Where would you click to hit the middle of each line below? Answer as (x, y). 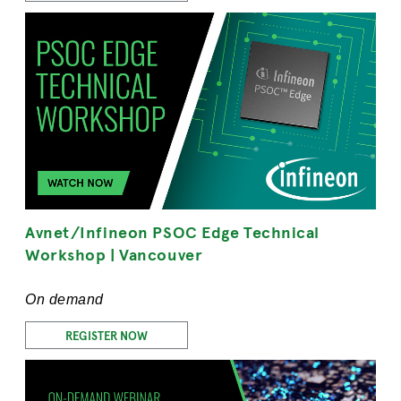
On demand (64, 299)
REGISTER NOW (107, 335)
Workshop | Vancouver (114, 254)
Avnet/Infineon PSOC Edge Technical (173, 231)
